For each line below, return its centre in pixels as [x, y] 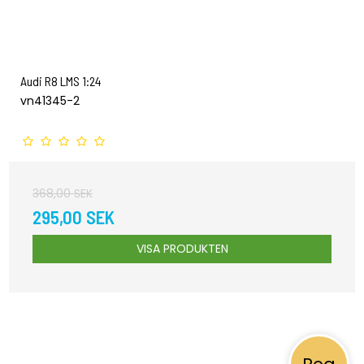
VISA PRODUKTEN [182, 249]
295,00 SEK [74, 217]
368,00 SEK [63, 194]
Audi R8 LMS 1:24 [61, 81]
